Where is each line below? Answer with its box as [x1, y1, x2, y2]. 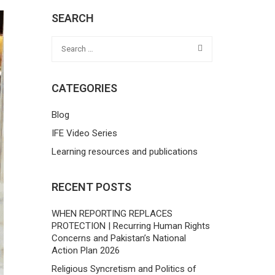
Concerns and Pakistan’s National [51, 232, 186, 244]
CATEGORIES [51, 81, 117, 95]
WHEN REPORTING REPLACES [51, 207, 172, 219]
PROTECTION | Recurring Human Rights [51, 220, 210, 231]
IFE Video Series [51, 127, 117, 139]
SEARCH [51, 12, 94, 25]
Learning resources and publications [51, 145, 198, 157]
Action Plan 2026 [51, 244, 120, 256]
